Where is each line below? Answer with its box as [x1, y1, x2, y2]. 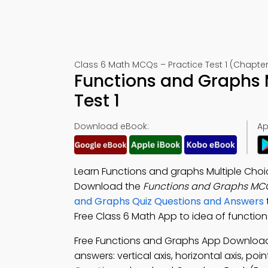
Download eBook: [74, 120, 149, 132]
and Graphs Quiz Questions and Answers [74, 194, 264, 208]
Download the [74, 179, 143, 193]
